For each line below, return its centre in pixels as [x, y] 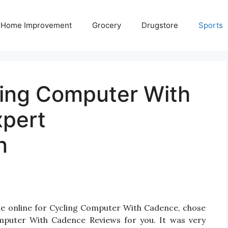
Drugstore [160, 25]
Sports [211, 25]
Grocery [107, 25]
